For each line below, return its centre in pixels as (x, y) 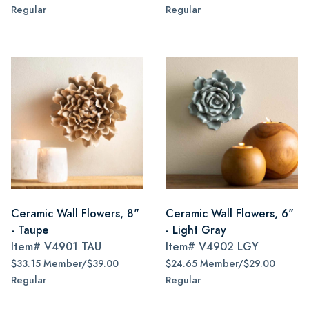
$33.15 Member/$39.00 (65, 264)
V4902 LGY (229, 247)
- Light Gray (196, 230)
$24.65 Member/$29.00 (220, 264)
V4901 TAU (73, 247)
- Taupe (30, 230)
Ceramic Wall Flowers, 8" (75, 213)
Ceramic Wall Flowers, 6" (230, 213)
